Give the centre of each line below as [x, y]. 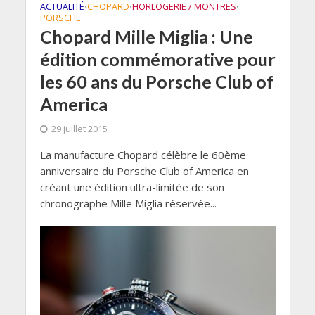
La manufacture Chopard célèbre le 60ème [143, 155]
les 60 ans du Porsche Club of [156, 82]
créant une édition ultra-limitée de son [132, 187]
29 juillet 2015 [79, 129]
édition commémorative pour [157, 59]
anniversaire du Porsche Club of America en [144, 171]
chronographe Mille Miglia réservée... [128, 204]
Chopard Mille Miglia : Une [146, 37]
